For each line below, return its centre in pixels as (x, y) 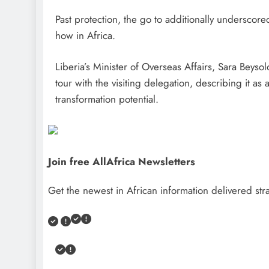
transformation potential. (107, 99)
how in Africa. (85, 35)
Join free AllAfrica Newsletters (122, 162)
